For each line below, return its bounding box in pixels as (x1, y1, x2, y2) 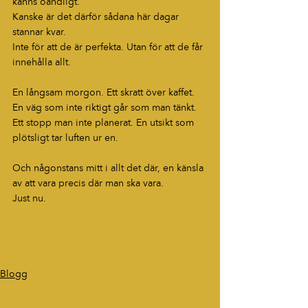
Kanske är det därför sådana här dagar (12, 12, 181, 22)
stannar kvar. (12, 27, 66, 37)
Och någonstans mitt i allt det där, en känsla (12, 164, 206, 173)
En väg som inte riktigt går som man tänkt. (12, 103, 199, 113)
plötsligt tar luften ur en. (12, 133, 118, 143)
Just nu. (12, 194, 46, 203)
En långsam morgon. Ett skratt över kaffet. (12, 88, 197, 98)
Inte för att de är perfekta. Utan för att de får (12, 43, 206, 52)
